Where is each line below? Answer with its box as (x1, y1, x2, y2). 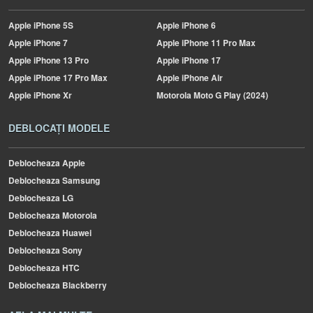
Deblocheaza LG (8, 191, 73, 204)
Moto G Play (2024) (191, 89, 268, 101)
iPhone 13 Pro (31, 54, 89, 66)
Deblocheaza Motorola (8, 209, 97, 221)
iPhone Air (180, 71, 223, 84)
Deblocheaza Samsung (8, 174, 100, 187)
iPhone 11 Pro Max (180, 36, 256, 49)
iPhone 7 (31, 36, 68, 49)
